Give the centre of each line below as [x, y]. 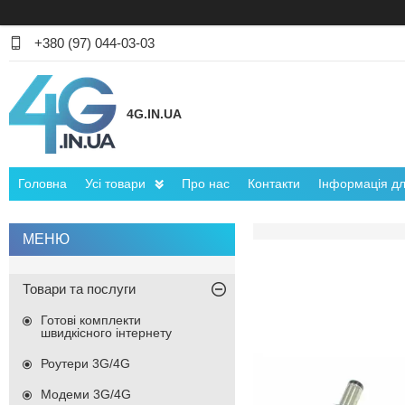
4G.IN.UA [154, 114]
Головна [42, 184]
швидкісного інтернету [106, 333]
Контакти [274, 184]
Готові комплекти [91, 320]
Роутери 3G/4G [85, 364]
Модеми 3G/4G [86, 395]
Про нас [206, 184]
